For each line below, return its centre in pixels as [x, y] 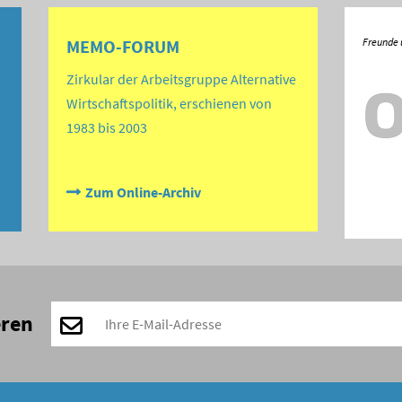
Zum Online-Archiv [143, 192]
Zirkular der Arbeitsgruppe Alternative [181, 79]
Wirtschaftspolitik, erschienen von [169, 104]
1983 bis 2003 [107, 128]
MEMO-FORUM [123, 47]
